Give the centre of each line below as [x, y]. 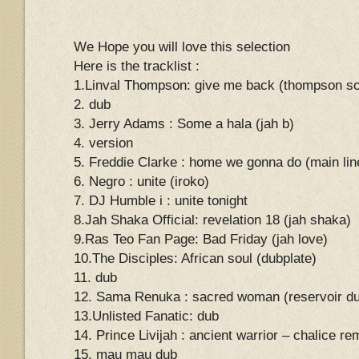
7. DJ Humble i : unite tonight [161, 201]
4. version [103, 143]
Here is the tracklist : [137, 66]
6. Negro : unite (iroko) [141, 182]
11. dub [95, 278]
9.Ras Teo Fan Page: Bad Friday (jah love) [201, 239]
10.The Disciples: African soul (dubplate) [195, 258]
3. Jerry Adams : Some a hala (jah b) [184, 124]
